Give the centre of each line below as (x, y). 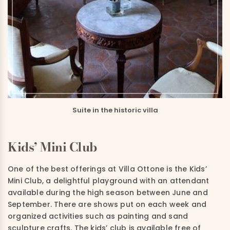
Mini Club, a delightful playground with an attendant (109, 180)
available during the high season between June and (108, 192)
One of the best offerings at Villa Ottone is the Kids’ (107, 169)
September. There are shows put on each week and (107, 204)
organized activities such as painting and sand (98, 216)
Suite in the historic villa (115, 110)
